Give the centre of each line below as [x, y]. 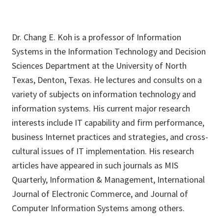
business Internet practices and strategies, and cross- [110, 137]
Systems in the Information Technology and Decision [109, 52]
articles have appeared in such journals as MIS [95, 165]
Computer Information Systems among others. [98, 208]
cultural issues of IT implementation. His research [103, 151]
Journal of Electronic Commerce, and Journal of [100, 194]
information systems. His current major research [101, 109]
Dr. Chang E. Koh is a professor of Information [96, 37]
